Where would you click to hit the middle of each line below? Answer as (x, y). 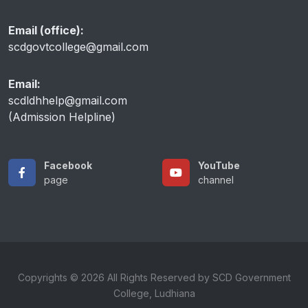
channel (216, 179)
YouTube (219, 165)
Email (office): (46, 30)
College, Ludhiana (154, 293)
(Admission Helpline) (62, 117)
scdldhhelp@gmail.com (68, 100)
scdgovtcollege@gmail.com (78, 46)
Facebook (68, 165)
